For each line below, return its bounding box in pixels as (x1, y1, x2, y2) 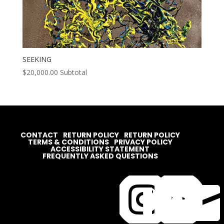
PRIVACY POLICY (113, 137, 172, 147)
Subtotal (59, 67, 87, 77)
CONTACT (20, 130, 58, 140)
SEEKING (22, 54, 51, 64)
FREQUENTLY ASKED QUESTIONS (42, 151, 158, 161)
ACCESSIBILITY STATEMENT (50, 144, 150, 154)
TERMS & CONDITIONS (27, 137, 109, 147)
